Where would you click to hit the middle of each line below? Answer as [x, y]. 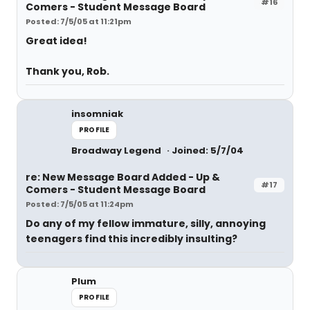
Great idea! [56, 41]
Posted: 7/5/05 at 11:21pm [79, 21]
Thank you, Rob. [67, 71]
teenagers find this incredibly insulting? [131, 239]
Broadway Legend [117, 151]
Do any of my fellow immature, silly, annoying [146, 224]
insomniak [97, 114]
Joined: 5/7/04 [208, 151]
